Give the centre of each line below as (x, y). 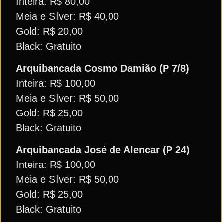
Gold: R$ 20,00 (49, 31)
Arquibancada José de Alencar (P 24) (103, 150)
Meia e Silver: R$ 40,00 (67, 17)
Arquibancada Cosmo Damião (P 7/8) (103, 68)
